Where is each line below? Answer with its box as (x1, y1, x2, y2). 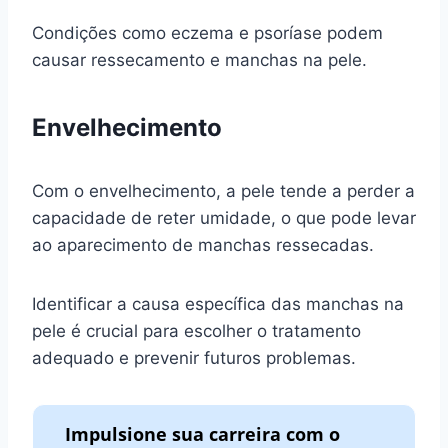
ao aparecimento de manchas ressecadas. (32, 234, 374, 255)
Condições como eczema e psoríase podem (32, 22, 383, 43)
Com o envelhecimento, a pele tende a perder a (32, 180, 415, 201)
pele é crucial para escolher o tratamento (32, 320, 361, 341)
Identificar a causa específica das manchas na (32, 293, 404, 314)
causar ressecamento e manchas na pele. (32, 49, 367, 70)
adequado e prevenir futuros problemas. (32, 347, 356, 368)
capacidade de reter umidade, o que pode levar (32, 207, 416, 228)
